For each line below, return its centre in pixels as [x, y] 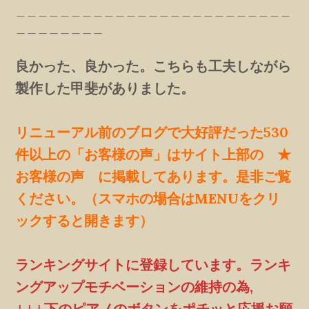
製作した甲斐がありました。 [105, 88]
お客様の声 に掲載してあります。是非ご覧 [153, 176]
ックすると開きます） [84, 220]
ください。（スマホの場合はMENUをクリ [148, 198]
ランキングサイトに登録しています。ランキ [153, 264]
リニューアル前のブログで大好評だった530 [152, 132]
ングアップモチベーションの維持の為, [141, 286]
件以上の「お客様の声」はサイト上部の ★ [153, 154]
